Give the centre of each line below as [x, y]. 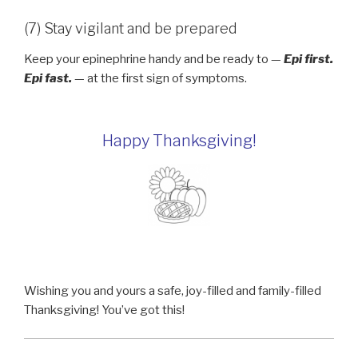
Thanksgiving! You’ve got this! [104, 310]
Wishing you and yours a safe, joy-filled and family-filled [173, 291]
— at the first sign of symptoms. [159, 78]
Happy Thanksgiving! [179, 141]
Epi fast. [48, 78]
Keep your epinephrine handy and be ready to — [154, 59]
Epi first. [308, 59]
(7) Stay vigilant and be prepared [131, 29]
